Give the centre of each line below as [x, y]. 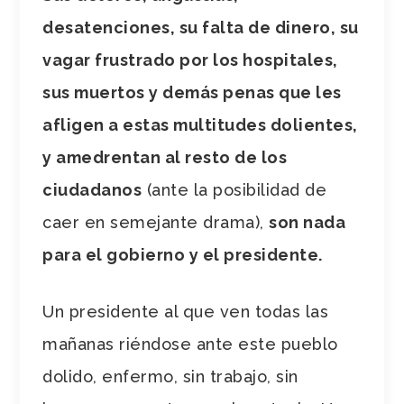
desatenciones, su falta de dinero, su [201, 27]
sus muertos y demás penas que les [192, 92]
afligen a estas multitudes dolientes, [200, 124]
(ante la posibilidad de [234, 189]
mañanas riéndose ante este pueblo [190, 344]
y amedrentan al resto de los [165, 157]
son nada [308, 222]
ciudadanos [92, 189]
